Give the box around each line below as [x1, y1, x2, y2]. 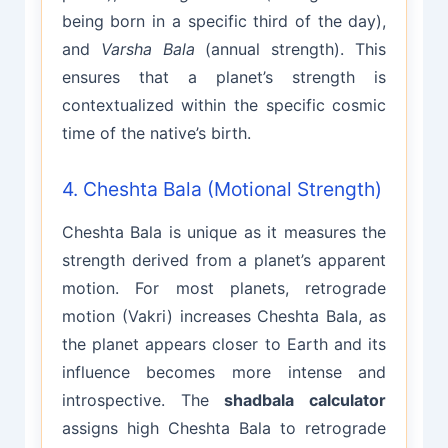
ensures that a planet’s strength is [61, 66, 387, 87]
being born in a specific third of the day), [61, 10, 387, 31]
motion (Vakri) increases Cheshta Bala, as [61, 306, 387, 327]
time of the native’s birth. [61, 122, 251, 143]
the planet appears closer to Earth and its [61, 334, 387, 355]
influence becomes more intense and [61, 362, 387, 383]
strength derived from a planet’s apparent [61, 250, 387, 271]
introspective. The [61, 390, 225, 411]
